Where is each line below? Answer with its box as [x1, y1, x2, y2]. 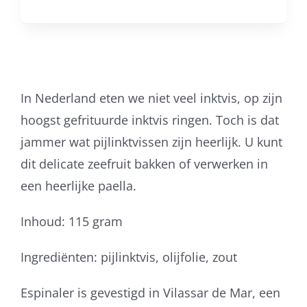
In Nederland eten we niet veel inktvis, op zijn [20, 89, 282, 106]
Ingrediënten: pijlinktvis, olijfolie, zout [20, 248, 237, 265]
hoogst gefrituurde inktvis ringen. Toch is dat [20, 111, 279, 128]
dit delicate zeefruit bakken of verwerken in [20, 155, 268, 172]
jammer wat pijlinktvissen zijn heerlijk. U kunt [20, 133, 282, 150]
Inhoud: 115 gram [20, 212, 123, 230]
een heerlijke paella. [20, 177, 136, 194]
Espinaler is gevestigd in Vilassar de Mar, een [20, 284, 280, 301]
